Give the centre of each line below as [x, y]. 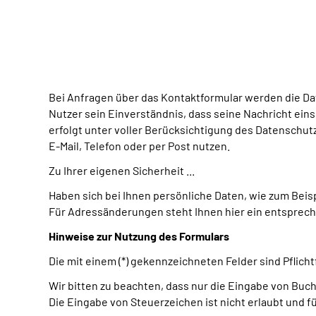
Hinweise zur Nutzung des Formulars [139, 236]
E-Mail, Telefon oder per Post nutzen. [139, 146]
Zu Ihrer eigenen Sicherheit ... [122, 170]
